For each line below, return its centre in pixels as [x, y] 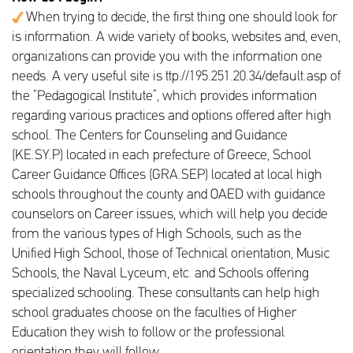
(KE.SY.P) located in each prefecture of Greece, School [162, 156]
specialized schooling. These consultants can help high [166, 294]
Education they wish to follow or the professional [148, 333]
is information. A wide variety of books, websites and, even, [176, 37]
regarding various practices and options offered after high [172, 116]
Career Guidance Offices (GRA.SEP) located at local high [167, 175]
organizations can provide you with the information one [167, 57]
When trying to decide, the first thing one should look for [180, 18]
